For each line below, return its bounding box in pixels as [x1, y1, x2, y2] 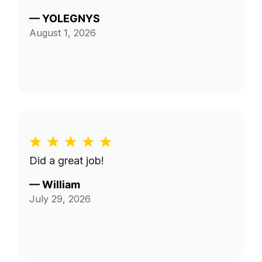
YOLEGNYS [42, 12, 100, 25]
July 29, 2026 [29, 193, 91, 205]
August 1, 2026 [29, 27, 96, 39]
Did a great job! [29, 154, 104, 167]
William [42, 178, 80, 191]
